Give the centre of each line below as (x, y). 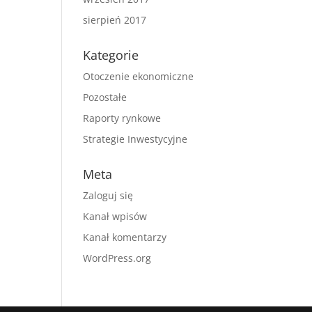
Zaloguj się (108, 195)
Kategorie (111, 55)
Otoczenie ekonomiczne (139, 76)
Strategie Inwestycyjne (135, 139)
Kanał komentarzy (125, 237)
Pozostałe (105, 97)
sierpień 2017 (115, 20)
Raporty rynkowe (122, 118)
